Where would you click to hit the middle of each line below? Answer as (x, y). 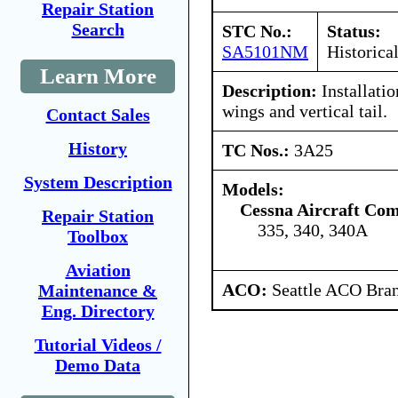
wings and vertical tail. (305, 111)
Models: (253, 189)
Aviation (98, 270)
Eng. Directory (98, 311)
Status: (354, 31)
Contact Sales (98, 115)
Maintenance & (98, 291)
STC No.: (257, 31)
